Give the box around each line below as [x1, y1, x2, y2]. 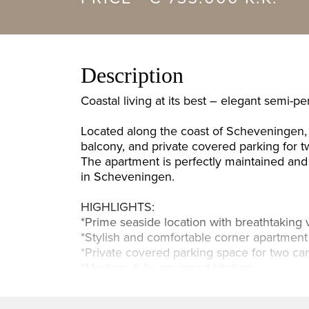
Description [81, 62, 183, 88]
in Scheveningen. [81, 169, 175, 184]
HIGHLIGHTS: [81, 199, 154, 215]
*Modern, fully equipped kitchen [81, 260, 252, 275]
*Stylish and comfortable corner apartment [81, 230, 308, 245]
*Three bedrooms [81, 275, 175, 290]
